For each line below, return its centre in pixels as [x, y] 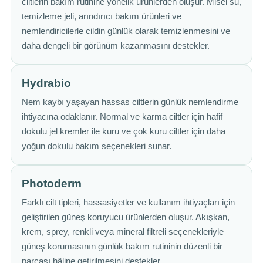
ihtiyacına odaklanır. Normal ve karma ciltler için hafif [122, 117]
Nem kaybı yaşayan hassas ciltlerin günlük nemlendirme [130, 102]
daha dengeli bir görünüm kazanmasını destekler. [116, 46]
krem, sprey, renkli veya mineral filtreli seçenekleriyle [123, 232]
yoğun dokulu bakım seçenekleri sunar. [97, 146]
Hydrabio [46, 83]
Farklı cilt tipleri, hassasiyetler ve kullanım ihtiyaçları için [128, 203]
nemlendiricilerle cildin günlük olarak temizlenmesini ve [126, 31]
